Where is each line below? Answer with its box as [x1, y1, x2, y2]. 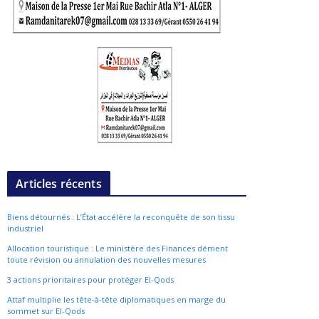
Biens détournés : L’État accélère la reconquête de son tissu [7, 211, 236, 222]
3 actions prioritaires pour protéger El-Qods [7, 273, 174, 285]
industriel [7, 222, 44, 234]
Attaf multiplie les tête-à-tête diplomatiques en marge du [7, 293, 226, 305]
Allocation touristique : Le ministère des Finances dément [7, 242, 229, 253]
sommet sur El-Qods [7, 305, 88, 316]
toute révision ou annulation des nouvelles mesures [7, 253, 206, 265]
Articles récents [16, 175, 102, 192]
